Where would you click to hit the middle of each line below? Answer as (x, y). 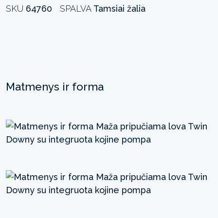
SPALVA (77, 8)
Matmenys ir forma (55, 86)
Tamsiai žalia (119, 8)
